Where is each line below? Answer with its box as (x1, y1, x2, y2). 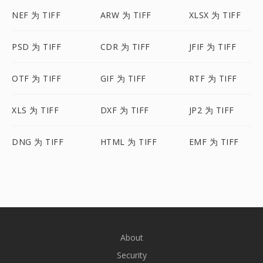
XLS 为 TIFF (12, 104, 59, 116)
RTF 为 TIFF (188, 73, 237, 84)
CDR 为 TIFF (100, 41, 150, 52)
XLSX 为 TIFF (188, 9, 241, 21)
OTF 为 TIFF (12, 73, 61, 84)
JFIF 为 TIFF (188, 41, 237, 52)
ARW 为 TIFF (100, 9, 151, 21)
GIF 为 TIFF (100, 73, 146, 84)
